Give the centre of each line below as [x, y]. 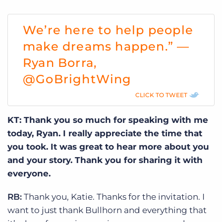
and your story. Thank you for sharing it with [105, 160]
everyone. [29, 173]
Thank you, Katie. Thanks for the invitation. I [113, 196]
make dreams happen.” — [106, 46]
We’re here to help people [108, 30]
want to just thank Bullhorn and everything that [107, 210]
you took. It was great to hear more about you [108, 146]
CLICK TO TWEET [161, 95]
